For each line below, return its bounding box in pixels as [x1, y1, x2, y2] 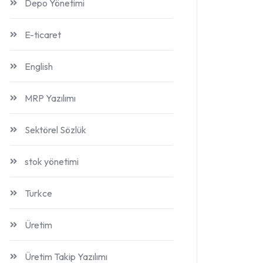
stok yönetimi [25, 156, 79, 167]
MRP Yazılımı [25, 92, 76, 104]
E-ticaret [25, 29, 61, 41]
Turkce [25, 187, 52, 199]
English [25, 60, 53, 72]
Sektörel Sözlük [25, 124, 86, 136]
